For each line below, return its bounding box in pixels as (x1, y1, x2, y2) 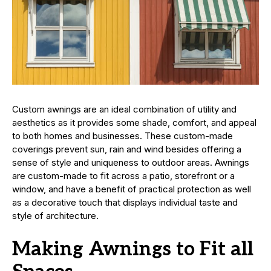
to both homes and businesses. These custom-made (12, 130, 233, 142)
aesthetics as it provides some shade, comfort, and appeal (12, 117, 256, 129)
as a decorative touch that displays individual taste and (12, 197, 238, 209)
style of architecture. (12, 210, 99, 222)
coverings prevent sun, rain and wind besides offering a (12, 143, 241, 155)
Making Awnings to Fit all (12, 238, 253, 261)
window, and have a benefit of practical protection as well (12, 183, 251, 195)
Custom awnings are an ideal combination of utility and (12, 103, 237, 116)
